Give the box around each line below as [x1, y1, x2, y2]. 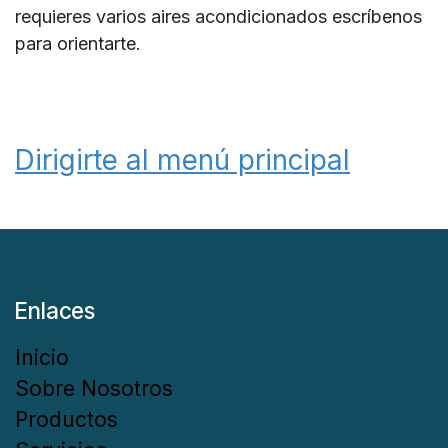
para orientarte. [15, 32, 141, 54]
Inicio [15, 345, 69, 371]
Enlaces [15, 297, 95, 325]
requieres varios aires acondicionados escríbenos [15, 5, 422, 27]
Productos [15, 407, 118, 433]
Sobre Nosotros [15, 376, 173, 402]
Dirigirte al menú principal [15, 142, 350, 177]
